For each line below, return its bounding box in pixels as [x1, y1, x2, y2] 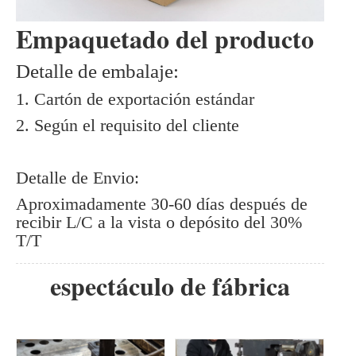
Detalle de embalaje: [16, 60, 179, 83]
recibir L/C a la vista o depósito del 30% [16, 212, 302, 233]
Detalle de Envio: [16, 168, 139, 188]
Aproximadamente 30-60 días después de [16, 194, 308, 215]
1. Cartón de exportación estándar [16, 89, 254, 110]
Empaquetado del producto [16, 20, 314, 58]
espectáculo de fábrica [50, 267, 290, 305]
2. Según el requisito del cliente [16, 115, 239, 136]
